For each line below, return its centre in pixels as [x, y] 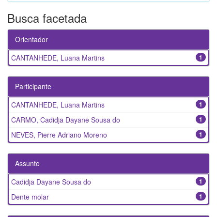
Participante [33, 86]
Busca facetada [47, 18]
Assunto [27, 163]
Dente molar [30, 197]
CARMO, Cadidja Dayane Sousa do [66, 120]
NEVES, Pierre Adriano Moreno [59, 135]
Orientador [31, 39]
